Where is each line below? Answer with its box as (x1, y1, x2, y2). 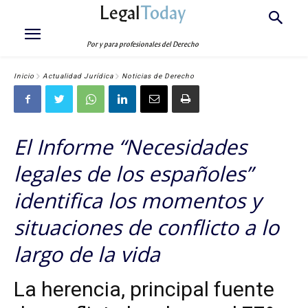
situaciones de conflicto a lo (14, 213, 279, 241)
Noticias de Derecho (122, 72, 195, 80)
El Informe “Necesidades (14, 133, 247, 161)
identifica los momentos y (14, 186, 261, 214)
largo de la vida (14, 240, 160, 268)
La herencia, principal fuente (14, 277, 274, 301)
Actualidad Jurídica (43, 72, 113, 80)
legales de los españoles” (14, 159, 252, 188)
